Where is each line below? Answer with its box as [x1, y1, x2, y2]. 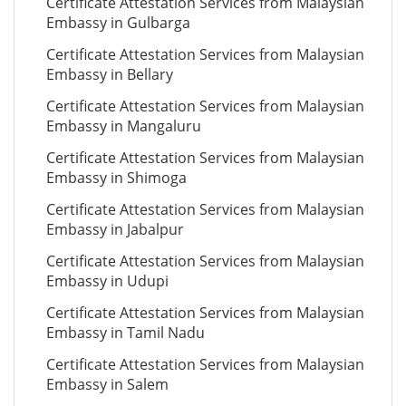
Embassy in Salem [46, 374, 169, 394]
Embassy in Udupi [46, 271, 169, 291]
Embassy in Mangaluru [46, 116, 201, 136]
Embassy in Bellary [46, 64, 173, 84]
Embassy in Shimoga [46, 168, 187, 188]
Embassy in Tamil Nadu [46, 323, 205, 343]
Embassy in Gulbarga [46, 13, 190, 33]
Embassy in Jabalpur [46, 219, 184, 239]
